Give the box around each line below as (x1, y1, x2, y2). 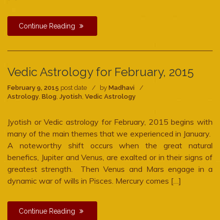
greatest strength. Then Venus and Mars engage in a (7, 164, 213, 174)
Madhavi (109, 84, 135, 91)
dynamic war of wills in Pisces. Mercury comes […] (7, 176, 181, 186)
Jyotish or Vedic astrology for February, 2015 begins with (7, 117, 213, 127)
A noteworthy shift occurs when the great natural (7, 140, 213, 150)
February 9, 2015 (7, 84, 59, 91)
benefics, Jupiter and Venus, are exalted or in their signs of (7, 152, 213, 162)
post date (59, 84, 87, 91)
